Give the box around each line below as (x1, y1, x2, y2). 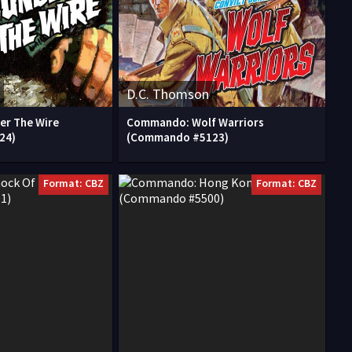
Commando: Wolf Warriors (126, 115, 264, 130)
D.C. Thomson (126, 85, 209, 103)
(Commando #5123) (126, 130, 229, 145)
